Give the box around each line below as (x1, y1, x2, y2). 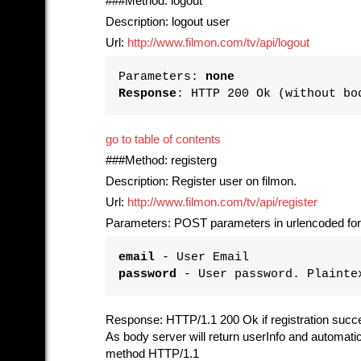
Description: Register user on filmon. (106, 174, 297, 188)
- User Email (155, 250, 249, 263)
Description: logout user (106, 15, 230, 28)
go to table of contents (106, 132, 221, 146)
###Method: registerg (106, 153, 217, 167)
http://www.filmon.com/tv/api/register (127, 195, 317, 209)
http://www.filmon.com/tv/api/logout (127, 35, 309, 49)
